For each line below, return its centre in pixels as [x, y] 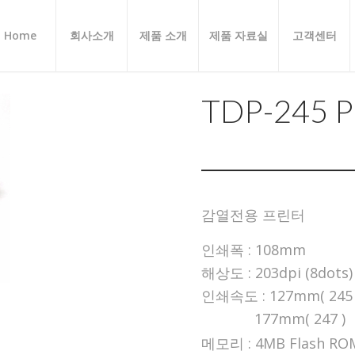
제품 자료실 [239, 35]
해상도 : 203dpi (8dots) [277, 273]
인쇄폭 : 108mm [254, 250]
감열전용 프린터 [253, 215]
